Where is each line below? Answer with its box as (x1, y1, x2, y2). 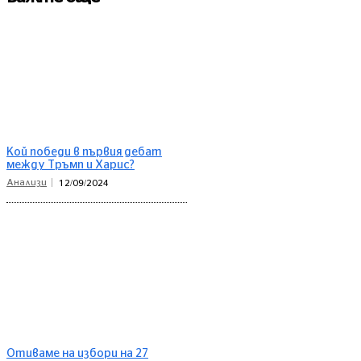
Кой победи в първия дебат (6, 147, 162, 159)
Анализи (6, 178, 47, 188)
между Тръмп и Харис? (6, 160, 135, 172)
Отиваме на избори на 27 (6, 347, 148, 359)
